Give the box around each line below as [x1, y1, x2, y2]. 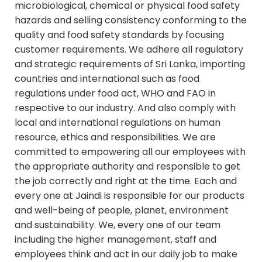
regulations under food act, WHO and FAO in [15, 86, 216, 100]
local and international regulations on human [15, 115, 220, 129]
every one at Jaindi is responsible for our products [15, 188, 244, 202]
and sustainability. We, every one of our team [15, 218, 220, 232]
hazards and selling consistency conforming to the [15, 13, 247, 27]
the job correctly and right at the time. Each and [15, 174, 237, 188]
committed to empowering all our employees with [15, 144, 246, 158]
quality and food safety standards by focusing [15, 27, 224, 42]
